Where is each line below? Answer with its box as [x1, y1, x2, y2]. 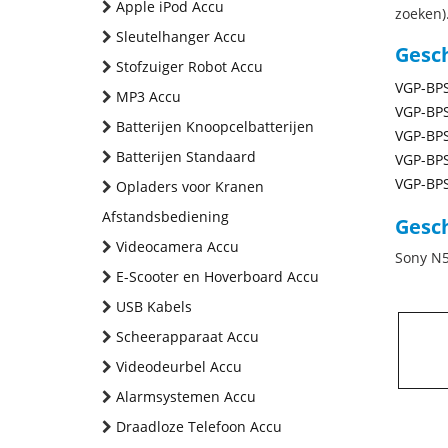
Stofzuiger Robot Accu [116, 57, 263, 76]
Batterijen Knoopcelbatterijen [116, 117, 314, 136]
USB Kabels [116, 297, 192, 316]
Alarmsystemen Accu [116, 387, 256, 406]
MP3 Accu [116, 87, 181, 106]
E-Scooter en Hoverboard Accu [116, 267, 319, 286]
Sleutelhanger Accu [116, 27, 246, 46]
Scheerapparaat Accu [116, 327, 259, 346]
